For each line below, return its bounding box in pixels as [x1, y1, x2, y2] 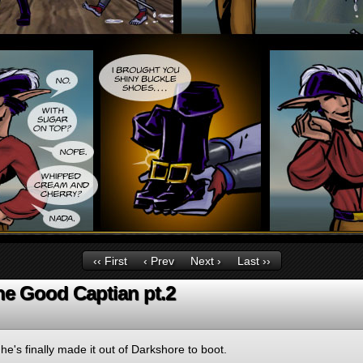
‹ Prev [143, 254, 174, 268]
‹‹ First [92, 254, 127, 268]
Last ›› [237, 254, 271, 268]
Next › [190, 254, 221, 268]
